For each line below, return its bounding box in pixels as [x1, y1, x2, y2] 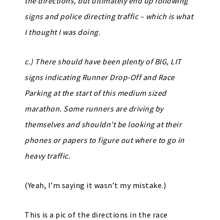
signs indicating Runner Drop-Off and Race [25, 72, 175, 82]
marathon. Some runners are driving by [25, 104, 164, 113]
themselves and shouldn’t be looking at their [25, 119, 182, 129]
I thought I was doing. [25, 27, 100, 37]
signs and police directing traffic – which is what [25, 11, 193, 21]
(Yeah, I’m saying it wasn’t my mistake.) [25, 180, 166, 190]
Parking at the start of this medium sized [25, 88, 166, 98]
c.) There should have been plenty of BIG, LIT [25, 56, 182, 66]
